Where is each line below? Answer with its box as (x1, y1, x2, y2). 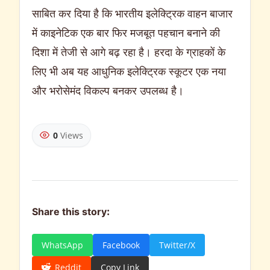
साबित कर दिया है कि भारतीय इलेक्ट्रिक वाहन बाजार (32, 5, 233, 20)
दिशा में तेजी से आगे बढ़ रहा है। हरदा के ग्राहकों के (32, 44, 225, 59)
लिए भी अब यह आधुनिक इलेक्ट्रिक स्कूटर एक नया (32, 63, 226, 78)
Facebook (102, 239, 140, 251)
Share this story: (32, 207, 110, 220)
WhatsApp (42, 239, 83, 251)
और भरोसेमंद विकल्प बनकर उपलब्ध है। (32, 83, 184, 98)
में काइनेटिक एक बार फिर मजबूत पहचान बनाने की (32, 25, 220, 40)
